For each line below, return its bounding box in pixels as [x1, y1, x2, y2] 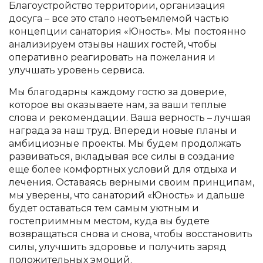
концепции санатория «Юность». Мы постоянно [9, 26, 246, 37]
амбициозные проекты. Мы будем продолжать [9, 138, 241, 149]
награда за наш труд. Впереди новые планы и [9, 125, 237, 136]
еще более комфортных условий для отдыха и [9, 164, 237, 175]
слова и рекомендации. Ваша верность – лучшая [9, 112, 251, 123]
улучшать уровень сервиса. [9, 65, 144, 76]
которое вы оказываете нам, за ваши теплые [9, 99, 227, 110]
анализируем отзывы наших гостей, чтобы [9, 39, 217, 50]
